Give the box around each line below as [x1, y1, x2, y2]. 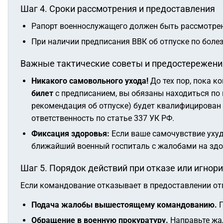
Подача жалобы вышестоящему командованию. [31, 200, 217, 210]
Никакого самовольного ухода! [31, 76, 148, 86]
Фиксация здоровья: [31, 129, 110, 138]
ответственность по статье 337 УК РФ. [31, 113, 174, 123]
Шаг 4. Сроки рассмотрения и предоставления [20, 3, 215, 14]
